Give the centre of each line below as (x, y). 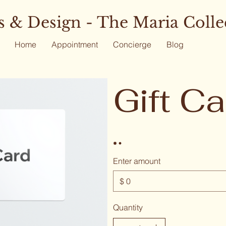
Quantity (128, 207)
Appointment (74, 44)
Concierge (132, 44)
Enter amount (137, 161)
